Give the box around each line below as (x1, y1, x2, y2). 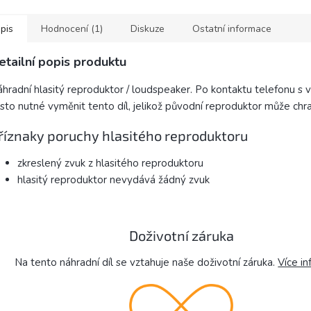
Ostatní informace (192, 22, 271, 36)
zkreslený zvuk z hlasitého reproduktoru (17, 155, 203, 170)
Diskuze (131, 22, 165, 36)
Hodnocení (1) (41, 22, 103, 36)
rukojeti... (130, 8, 166, 22)
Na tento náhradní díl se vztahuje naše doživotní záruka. (15, 255, 278, 270)
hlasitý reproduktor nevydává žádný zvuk (17, 172, 210, 187)
